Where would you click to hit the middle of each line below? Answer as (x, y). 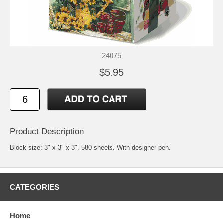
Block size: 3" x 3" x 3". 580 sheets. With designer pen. (90, 147)
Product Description (47, 131)
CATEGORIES (35, 187)
